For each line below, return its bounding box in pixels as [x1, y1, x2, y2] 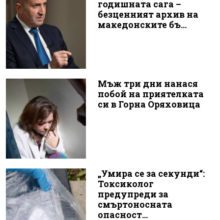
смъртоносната [97, 198, 172, 210]
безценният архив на [97, 9, 198, 21]
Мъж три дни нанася [97, 78, 198, 90]
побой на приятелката [97, 88, 204, 100]
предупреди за [97, 188, 168, 200]
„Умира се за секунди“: [97, 167, 205, 179]
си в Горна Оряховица [97, 99, 200, 110]
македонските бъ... [97, 19, 187, 31]
